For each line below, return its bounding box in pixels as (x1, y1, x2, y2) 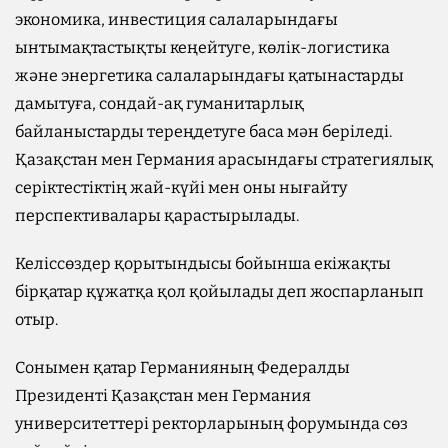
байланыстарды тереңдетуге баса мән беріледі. (15, 121, 392, 141)
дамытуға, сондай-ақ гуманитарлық (15, 93, 304, 113)
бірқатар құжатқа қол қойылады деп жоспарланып (15, 281, 424, 301)
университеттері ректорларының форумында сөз (15, 413, 408, 433)
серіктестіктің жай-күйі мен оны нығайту (15, 177, 347, 197)
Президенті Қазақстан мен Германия (15, 385, 311, 405)
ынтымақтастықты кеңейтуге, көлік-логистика (15, 37, 390, 57)
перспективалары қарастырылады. (15, 205, 299, 225)
